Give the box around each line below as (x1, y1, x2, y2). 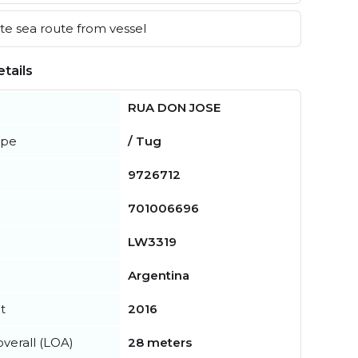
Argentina (128, 268, 189, 284)
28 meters (128, 335, 192, 351)
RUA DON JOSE (128, 100, 221, 116)
